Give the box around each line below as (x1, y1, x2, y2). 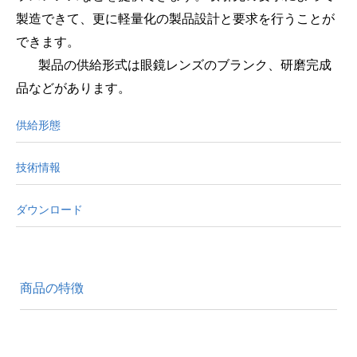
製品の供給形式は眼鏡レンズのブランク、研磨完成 (38, 58, 331, 72)
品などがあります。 (16, 81, 131, 95)
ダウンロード (16, 204, 83, 217)
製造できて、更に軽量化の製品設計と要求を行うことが (16, 12, 335, 25)
